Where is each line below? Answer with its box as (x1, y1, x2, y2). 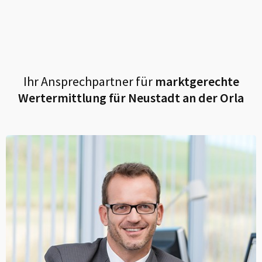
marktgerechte (152, 73, 239, 89)
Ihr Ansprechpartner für (23, 73, 153, 89)
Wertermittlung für (18, 89, 128, 106)
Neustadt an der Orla (128, 89, 244, 106)
